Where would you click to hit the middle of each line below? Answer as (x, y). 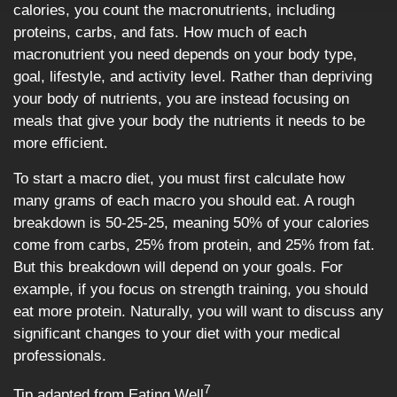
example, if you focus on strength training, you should (191, 289)
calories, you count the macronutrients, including (174, 10)
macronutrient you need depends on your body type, (185, 54)
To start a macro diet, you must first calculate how (179, 179)
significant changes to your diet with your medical (177, 334)
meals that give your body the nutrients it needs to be (189, 121)
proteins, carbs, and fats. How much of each (160, 32)
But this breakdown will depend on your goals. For (178, 267)
